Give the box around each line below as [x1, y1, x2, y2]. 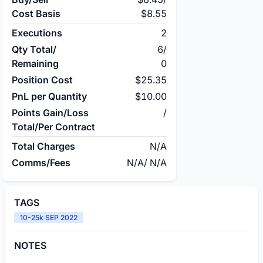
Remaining [12, 58, 59, 69]
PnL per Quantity [12, 90, 87, 102]
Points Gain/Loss [12, 107, 89, 119]
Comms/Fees [12, 157, 70, 168]
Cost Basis [12, 8, 60, 19]
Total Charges [12, 140, 75, 152]
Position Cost [12, 74, 73, 86]
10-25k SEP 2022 [20, 213, 77, 222]
